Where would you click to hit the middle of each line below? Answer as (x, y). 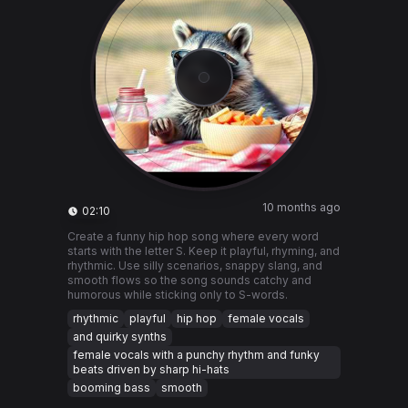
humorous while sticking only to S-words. (178, 295)
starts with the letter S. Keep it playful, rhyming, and (204, 251)
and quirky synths (120, 337)
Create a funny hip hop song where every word (193, 236)
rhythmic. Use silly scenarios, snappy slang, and (195, 265)
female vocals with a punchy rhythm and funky (196, 355)
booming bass (112, 388)
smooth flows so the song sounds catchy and (189, 280)
